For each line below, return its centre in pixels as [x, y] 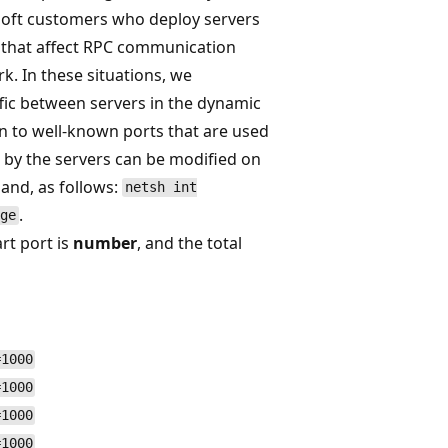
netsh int [160, 187]
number [105, 242]
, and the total [189, 242]
